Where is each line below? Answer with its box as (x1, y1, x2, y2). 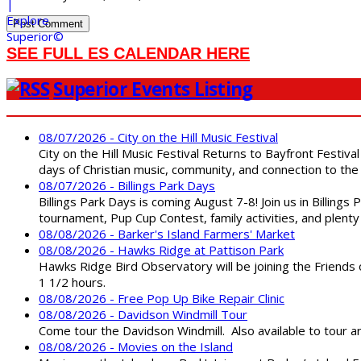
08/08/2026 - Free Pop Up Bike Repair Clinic (39, 289, 284, 306)
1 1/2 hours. (39, 273, 106, 290)
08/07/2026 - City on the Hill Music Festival (39, 128, 278, 145)
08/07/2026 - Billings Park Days (39, 176, 215, 193)
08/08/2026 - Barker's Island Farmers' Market (39, 225, 295, 242)
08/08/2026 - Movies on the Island (39, 338, 233, 355)
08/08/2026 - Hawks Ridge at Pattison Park (39, 241, 284, 258)
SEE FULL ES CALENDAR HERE (6, 44, 250, 63)
